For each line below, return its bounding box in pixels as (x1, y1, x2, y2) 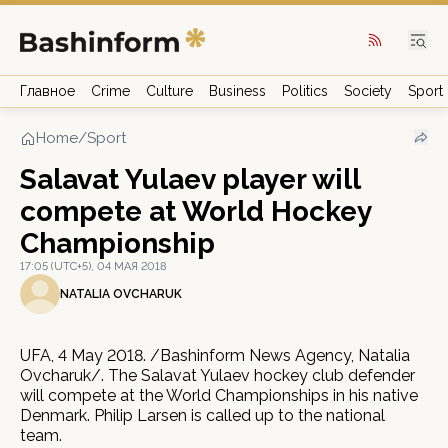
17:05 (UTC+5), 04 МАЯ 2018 (20, 260, 167, 273)
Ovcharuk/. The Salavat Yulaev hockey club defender (20, 366, 415, 385)
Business (209, 83, 266, 99)
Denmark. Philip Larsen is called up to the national (20, 406, 385, 425)
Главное (20, 83, 75, 99)
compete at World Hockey (20, 195, 371, 228)
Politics (282, 83, 328, 99)
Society (344, 83, 392, 99)
